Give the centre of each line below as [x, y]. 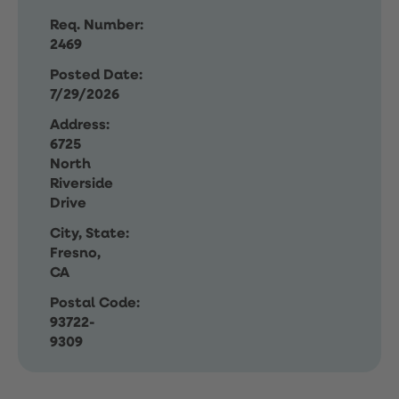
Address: [80, 126]
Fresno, [75, 254]
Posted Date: [96, 76]
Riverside [81, 184]
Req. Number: [97, 26]
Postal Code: [95, 304]
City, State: [90, 234]
